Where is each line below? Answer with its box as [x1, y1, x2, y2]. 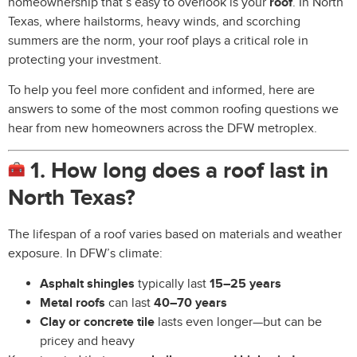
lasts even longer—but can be [155, 314, 322, 331]
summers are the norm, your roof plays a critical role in [8, 33, 308, 49]
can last [105, 295, 154, 312]
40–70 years [154, 295, 227, 312]
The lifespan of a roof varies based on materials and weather [8, 226, 342, 242]
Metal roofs [40, 295, 105, 312]
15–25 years [210, 276, 281, 292]
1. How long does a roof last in [25, 157, 328, 185]
